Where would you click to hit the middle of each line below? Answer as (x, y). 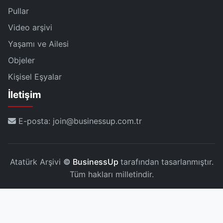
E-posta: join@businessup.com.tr (79, 121)
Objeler (21, 60)
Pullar (18, 11)
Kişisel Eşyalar (35, 77)
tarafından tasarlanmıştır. (167, 162)
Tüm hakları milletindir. (111, 174)
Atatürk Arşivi (36, 162)
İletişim (25, 95)
